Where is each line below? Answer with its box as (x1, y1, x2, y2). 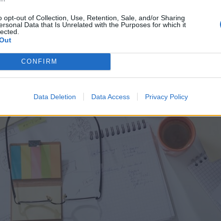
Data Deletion (33, 92, 76, 101)
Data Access (91, 92, 130, 101)
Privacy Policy (145, 92, 188, 101)
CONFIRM (21, 58, 58, 65)
